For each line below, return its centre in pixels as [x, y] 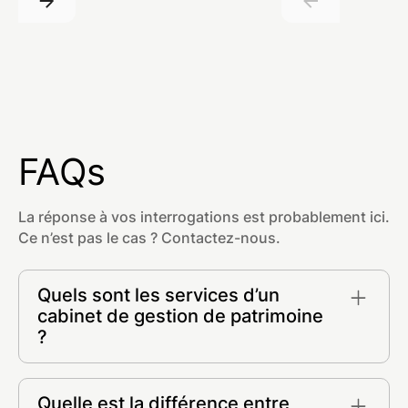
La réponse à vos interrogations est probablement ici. [204, 217]
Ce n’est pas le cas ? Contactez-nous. [149, 238]
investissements [92, 394]
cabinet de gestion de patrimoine [180, 316]
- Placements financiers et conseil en [163, 373]
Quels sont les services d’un [158, 296]
